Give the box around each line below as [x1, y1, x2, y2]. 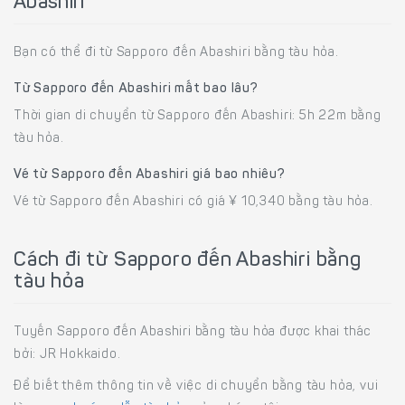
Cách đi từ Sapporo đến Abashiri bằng [14, 250, 362, 271]
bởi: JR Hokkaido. [14, 348, 121, 362]
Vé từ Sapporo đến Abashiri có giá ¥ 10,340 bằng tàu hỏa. [14, 195, 373, 209]
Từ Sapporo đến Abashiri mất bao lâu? [14, 82, 259, 96]
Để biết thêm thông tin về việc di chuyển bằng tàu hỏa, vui [14, 380, 379, 393]
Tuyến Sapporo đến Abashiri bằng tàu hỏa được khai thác [14, 325, 372, 339]
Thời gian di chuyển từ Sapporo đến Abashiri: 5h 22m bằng [14, 109, 381, 123]
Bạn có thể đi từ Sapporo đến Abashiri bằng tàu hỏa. [14, 46, 339, 60]
